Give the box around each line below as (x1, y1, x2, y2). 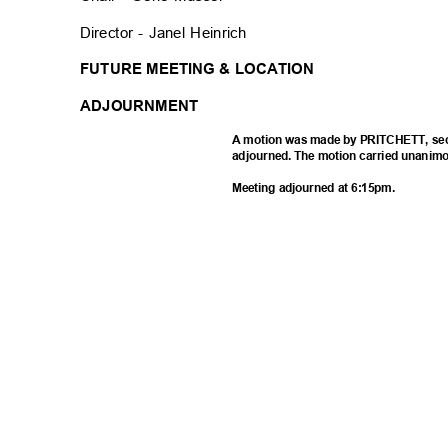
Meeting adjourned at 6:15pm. (231, 181, 402, 195)
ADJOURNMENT (80, 96, 207, 114)
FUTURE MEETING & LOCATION (80, 60, 323, 78)
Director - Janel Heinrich (80, 23, 257, 42)
